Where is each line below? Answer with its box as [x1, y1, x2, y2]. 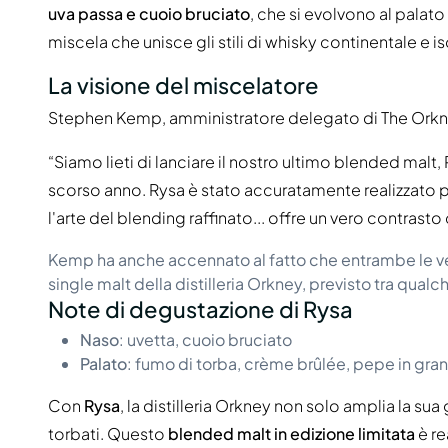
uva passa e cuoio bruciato [48, 2, 250, 24]
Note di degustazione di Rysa [48, 294, 353, 323]
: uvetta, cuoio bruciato [119, 329, 292, 351]
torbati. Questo [48, 423, 168, 445]
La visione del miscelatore [48, 70, 319, 99]
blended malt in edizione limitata [168, 423, 415, 445]
